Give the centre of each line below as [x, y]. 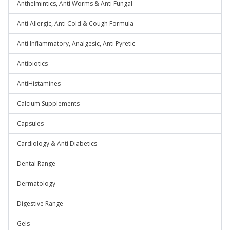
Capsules [30, 123]
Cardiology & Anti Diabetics [57, 143]
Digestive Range [40, 204]
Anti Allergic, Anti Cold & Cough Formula [75, 23]
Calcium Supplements [48, 103]
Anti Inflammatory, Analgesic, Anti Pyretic [76, 43]
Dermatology [36, 184]
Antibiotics [32, 63]
